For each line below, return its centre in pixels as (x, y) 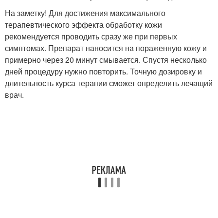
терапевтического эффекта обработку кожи (83, 25)
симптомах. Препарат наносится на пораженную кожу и (106, 48)
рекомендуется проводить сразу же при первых (91, 36)
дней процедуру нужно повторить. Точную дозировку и (103, 71)
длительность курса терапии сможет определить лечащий (109, 83)
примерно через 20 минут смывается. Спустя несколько (106, 60)
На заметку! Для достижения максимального (85, 13)
